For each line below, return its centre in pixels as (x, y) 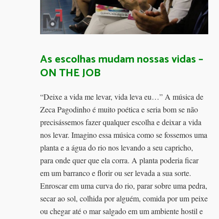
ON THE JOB (71, 73)
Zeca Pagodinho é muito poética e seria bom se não (119, 109)
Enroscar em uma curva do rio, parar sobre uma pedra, (124, 185)
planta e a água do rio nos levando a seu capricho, (117, 147)
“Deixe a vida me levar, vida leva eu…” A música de (122, 96)
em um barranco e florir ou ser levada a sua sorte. (116, 173)
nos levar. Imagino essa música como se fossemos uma (124, 134)
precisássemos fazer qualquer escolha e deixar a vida (121, 122)
